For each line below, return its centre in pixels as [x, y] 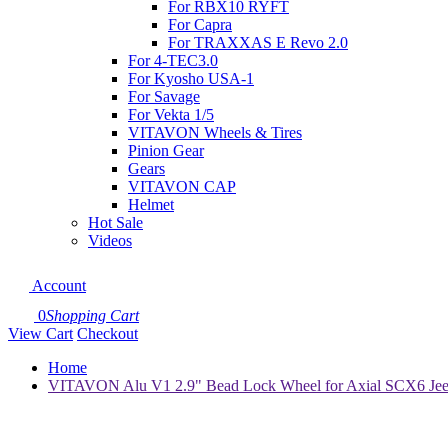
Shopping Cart [92, 315]
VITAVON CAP [182, 186]
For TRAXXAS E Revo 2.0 [258, 42]
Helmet [151, 204]
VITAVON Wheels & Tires [215, 132]
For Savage [164, 96]
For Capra [200, 24]
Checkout [107, 333]
